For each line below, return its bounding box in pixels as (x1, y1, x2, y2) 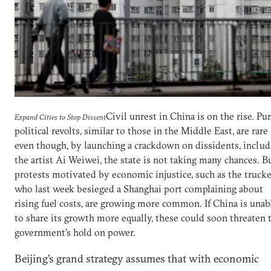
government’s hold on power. (15, 226, 135, 239)
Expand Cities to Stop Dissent (15, 112, 106, 122)
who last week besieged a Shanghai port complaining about (15, 183, 263, 195)
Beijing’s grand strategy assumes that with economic (15, 252, 259, 266)
